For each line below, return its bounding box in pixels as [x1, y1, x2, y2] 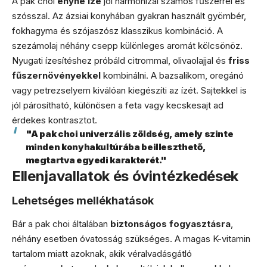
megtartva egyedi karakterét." [25, 154, 167, 166]
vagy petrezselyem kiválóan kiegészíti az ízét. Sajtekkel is [12, 84, 247, 96]
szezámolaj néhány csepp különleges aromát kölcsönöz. [12, 39, 243, 51]
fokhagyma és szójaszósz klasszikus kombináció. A [12, 24, 223, 36]
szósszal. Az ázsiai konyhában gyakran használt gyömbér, [12, 10, 246, 21]
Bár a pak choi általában [12, 218, 110, 229]
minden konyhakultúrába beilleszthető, [25, 141, 206, 153]
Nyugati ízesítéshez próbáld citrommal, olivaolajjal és [12, 54, 228, 66]
